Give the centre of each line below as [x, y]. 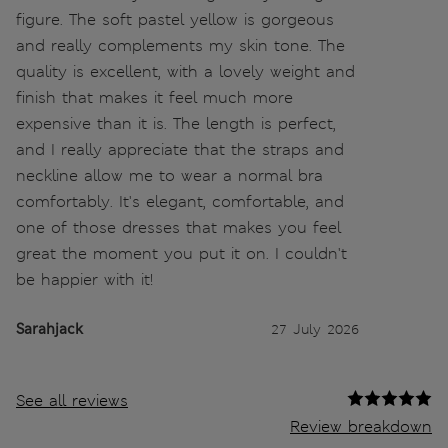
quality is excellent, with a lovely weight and [185, 71]
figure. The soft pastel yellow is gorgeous [175, 19]
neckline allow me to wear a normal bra [169, 175]
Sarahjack [49, 328]
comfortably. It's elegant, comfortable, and [180, 201]
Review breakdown [361, 426]
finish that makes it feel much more [154, 97]
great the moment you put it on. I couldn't [181, 253]
